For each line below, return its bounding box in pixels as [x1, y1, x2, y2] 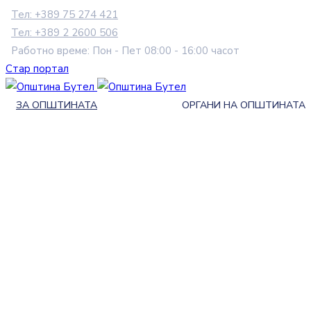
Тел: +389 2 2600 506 [11, 26, 118, 40]
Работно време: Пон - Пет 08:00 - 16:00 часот [11, 44, 239, 58]
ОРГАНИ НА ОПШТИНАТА [181, 99, 305, 112]
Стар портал [6, 62, 69, 76]
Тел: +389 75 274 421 [11, 8, 118, 22]
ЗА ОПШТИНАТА [16, 99, 97, 112]
